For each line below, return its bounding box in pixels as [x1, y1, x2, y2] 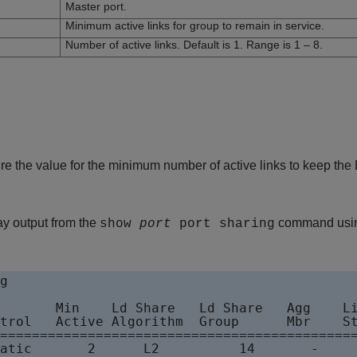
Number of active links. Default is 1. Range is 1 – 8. [65, 38, 323, 52]
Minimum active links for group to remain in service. [65, 19, 324, 33]
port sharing [171, 217, 275, 232]
